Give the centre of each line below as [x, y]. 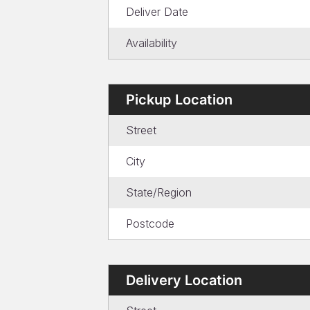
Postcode [150, 224]
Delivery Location [184, 280]
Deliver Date [157, 12]
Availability [152, 43]
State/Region [159, 192]
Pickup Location [179, 100]
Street [141, 130]
